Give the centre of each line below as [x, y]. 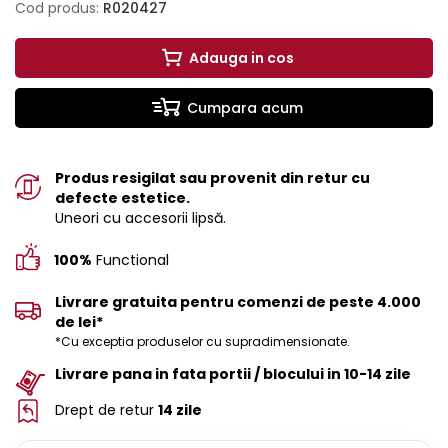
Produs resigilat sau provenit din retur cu [212, 178]
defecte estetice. [122, 198]
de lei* [79, 322]
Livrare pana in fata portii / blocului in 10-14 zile [233, 374]
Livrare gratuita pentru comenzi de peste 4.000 [238, 302]
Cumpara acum [245, 108]
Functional [130, 260]
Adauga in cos [241, 58]
